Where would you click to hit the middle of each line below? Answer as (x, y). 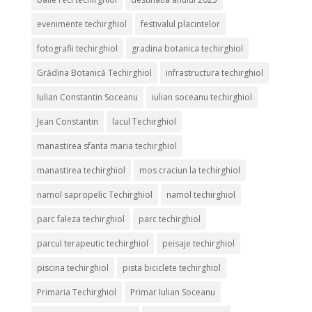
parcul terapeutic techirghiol (92, 243)
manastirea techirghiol (81, 170)
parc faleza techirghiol (80, 219)
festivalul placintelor (180, 24)
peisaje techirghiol (198, 243)
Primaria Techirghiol (76, 292)
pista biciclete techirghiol (171, 267)
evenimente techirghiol (81, 24)
